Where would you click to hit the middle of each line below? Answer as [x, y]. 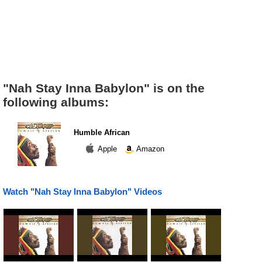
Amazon [149, 149]
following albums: [56, 102]
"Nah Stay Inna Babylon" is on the [104, 88]
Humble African [102, 132]
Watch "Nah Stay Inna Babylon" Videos [82, 192]
